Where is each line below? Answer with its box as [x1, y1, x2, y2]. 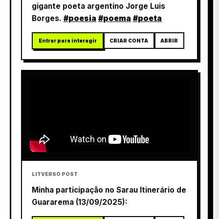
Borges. [32, 13, 64, 23]
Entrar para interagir [39, 37, 97, 44]
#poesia [64, 13, 96, 23]
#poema [98, 13, 131, 23]
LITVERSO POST [32, 171, 78, 177]
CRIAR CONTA [109, 37, 149, 44]
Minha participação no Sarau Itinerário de [32, 185, 186, 195]
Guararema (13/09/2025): [32, 197, 128, 207]
